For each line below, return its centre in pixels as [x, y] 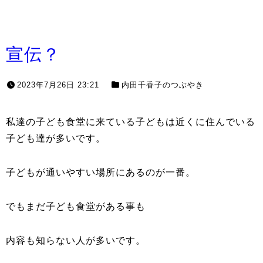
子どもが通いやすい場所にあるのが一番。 [101, 172]
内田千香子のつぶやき [163, 85]
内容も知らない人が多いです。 [76, 240]
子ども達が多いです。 [56, 138]
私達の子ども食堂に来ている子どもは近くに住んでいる [131, 122]
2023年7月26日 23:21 [58, 85]
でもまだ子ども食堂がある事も [76, 206]
